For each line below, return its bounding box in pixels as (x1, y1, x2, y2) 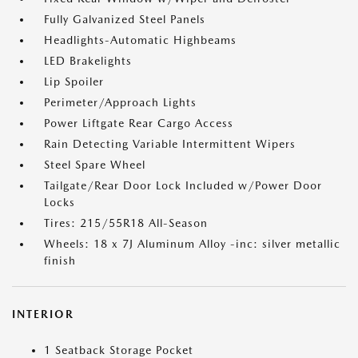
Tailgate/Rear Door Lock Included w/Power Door (44, 179, 322, 192)
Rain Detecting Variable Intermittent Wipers (44, 137, 296, 150)
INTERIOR (12, 308, 74, 320)
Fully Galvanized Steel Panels (44, 13, 205, 26)
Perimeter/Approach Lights (44, 96, 197, 109)
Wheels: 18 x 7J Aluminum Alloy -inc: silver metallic (44, 237, 340, 250)
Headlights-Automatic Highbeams (44, 34, 237, 46)
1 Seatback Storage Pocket (44, 344, 193, 356)
